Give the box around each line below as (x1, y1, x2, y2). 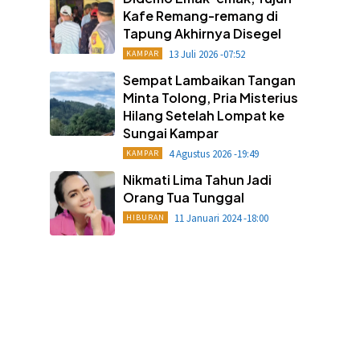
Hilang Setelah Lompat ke (122, 106, 284, 124)
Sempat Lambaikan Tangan (122, 71, 296, 88)
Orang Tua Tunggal (122, 188, 244, 206)
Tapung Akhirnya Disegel (122, 24, 281, 42)
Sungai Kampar (122, 124, 219, 141)
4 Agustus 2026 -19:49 (168, 146, 259, 161)
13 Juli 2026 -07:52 (168, 47, 245, 61)
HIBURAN (125, 211, 165, 223)
